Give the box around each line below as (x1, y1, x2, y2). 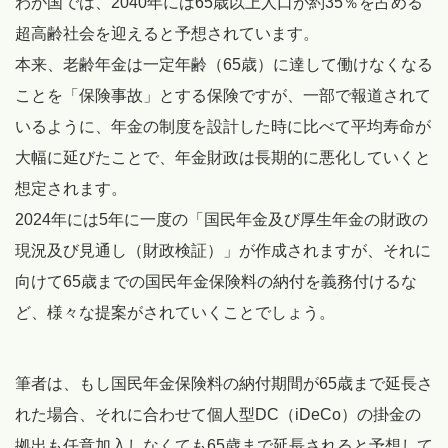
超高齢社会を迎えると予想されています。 (15, 24, 319, 42)
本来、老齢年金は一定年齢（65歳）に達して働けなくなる (15, 55, 433, 73)
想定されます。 (15, 179, 127, 197)
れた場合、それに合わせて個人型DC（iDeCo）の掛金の (15, 405, 421, 423)
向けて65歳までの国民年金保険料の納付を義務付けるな (15, 272, 417, 290)
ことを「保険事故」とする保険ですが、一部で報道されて (15, 86, 431, 104)
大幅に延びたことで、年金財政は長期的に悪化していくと (15, 148, 431, 166)
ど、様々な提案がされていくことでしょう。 (15, 303, 335, 321)
